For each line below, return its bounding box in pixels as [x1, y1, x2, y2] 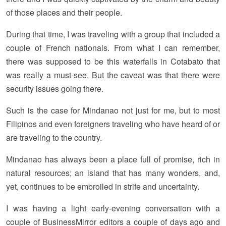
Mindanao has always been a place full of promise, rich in [6, 153, 220, 165]
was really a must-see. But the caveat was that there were [6, 69, 220, 81]
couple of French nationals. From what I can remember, [6, 42, 220, 54]
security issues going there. [6, 83, 103, 95]
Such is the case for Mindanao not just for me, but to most [6, 104, 220, 117]
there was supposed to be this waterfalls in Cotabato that [6, 55, 220, 68]
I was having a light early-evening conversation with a [6, 202, 220, 214]
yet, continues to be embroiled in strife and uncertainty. [6, 181, 199, 193]
